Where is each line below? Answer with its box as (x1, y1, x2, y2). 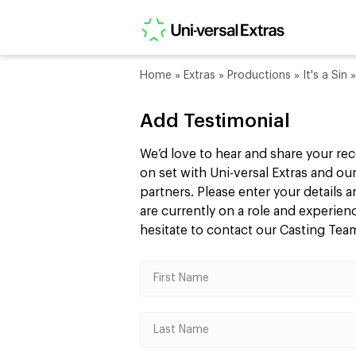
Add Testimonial (140, 111, 290, 131)
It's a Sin (303, 70, 347, 81)
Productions (227, 70, 291, 81)
